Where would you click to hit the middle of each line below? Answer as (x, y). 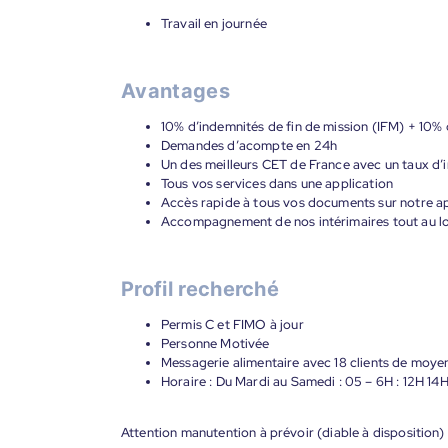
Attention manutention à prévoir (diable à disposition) (283, 432)
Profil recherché (200, 289)
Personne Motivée (215, 343)
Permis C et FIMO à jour (232, 324)
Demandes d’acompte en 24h (249, 145)
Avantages (175, 91)
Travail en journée (214, 23)
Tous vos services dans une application (277, 183)
